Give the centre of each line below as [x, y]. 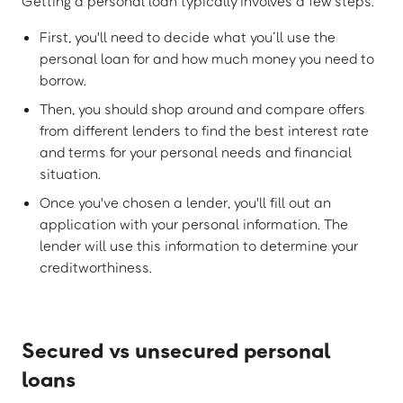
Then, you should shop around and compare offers [202, 109]
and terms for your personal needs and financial [196, 152]
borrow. [63, 81]
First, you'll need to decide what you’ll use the [188, 37]
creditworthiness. [96, 268]
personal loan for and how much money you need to [207, 59]
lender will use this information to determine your [199, 246]
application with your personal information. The [194, 224]
